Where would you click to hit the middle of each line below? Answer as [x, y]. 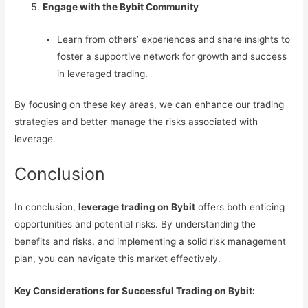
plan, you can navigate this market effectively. [118, 258]
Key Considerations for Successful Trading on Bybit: [135, 290]
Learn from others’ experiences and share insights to [173, 39]
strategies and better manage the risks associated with [136, 122]
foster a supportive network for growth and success [172, 56]
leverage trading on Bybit [137, 207]
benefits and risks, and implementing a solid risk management [151, 241]
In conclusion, [47, 207]
